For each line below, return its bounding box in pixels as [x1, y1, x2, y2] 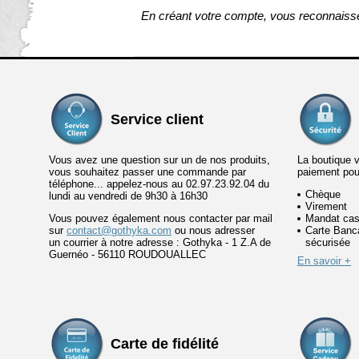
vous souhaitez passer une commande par [49, 166, 246, 179]
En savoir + [297, 255, 351, 268]
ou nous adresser [171, 224, 255, 237]
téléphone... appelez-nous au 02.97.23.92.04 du [49, 178, 269, 191]
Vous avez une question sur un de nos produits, [49, 154, 270, 167]
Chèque [305, 188, 341, 201]
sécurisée [305, 236, 350, 249]
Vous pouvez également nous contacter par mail [49, 212, 272, 225]
